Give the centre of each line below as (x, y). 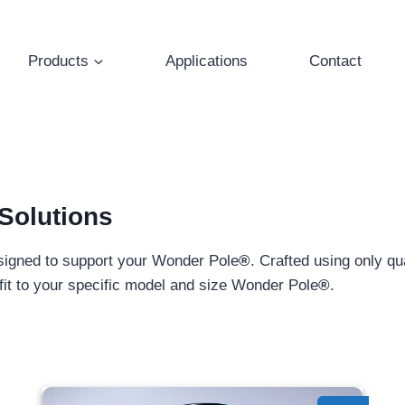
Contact (335, 61)
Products (58, 61)
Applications (207, 61)
